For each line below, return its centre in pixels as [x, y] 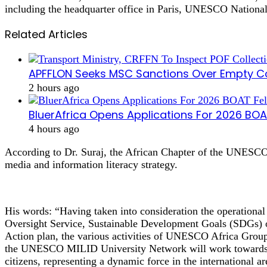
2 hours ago [54, 87]
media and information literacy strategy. [91, 164]
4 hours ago [54, 128]
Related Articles [46, 34]
